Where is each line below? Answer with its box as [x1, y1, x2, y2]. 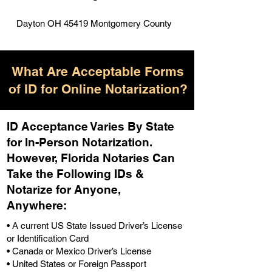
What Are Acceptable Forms [12, 64, 184, 79]
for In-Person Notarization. [7, 135, 152, 149]
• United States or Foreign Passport [7, 259, 146, 269]
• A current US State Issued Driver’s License [7, 220, 182, 231]
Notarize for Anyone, [7, 183, 121, 196]
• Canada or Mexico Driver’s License [7, 246, 151, 256]
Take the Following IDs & [7, 167, 144, 180]
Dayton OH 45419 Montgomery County [16, 18, 172, 29]
